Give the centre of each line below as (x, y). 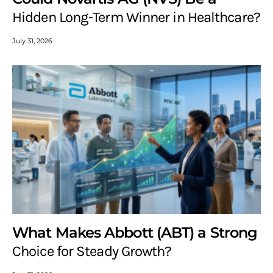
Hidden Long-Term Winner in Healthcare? (136, 17)
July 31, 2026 (32, 41)
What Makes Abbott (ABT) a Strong (135, 233)
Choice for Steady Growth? (92, 251)
